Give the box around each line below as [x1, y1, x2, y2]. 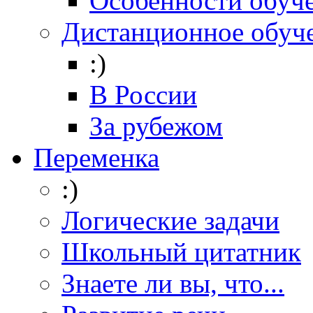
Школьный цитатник [61, 236, 301, 267]
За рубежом [89, 110, 223, 141]
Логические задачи [61, 205, 279, 235]
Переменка [34, 142, 159, 173]
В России [89, 79, 197, 110]
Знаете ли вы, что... [61, 268, 284, 298]
